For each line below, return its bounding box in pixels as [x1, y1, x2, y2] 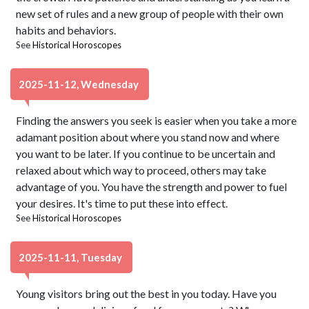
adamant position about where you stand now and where [16, 130, 280, 143]
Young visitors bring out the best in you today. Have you [16, 287, 277, 300]
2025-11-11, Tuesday [19, 251, 124, 263]
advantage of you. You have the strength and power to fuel [16, 180, 288, 193]
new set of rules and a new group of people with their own [16, 7, 284, 20]
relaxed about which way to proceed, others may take [16, 163, 267, 177]
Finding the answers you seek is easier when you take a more [16, 114, 297, 127]
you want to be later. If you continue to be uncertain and [16, 147, 276, 160]
